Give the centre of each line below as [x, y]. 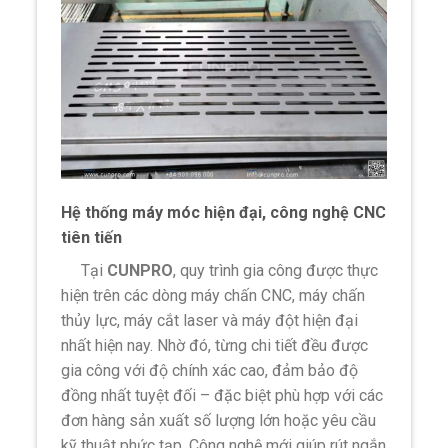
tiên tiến [92, 237]
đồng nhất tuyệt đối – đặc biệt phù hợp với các [222, 395]
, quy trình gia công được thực [276, 270]
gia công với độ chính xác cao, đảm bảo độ [210, 370]
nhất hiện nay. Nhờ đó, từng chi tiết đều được [215, 345]
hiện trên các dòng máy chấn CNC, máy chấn [213, 295]
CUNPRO [140, 270]
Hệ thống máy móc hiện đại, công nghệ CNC [224, 212]
